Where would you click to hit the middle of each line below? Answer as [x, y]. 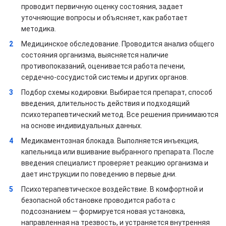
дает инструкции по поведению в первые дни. [99, 174]
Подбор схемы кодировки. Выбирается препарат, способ [117, 93]
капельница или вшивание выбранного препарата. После [118, 152]
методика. [39, 29]
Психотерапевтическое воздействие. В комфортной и [112, 189]
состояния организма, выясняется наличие [95, 55]
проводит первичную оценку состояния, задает [102, 7]
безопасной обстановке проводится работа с [98, 201]
